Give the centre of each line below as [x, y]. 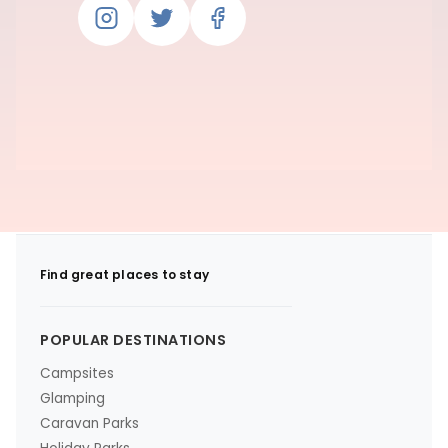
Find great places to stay [124, 274]
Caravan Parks [89, 423]
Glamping [72, 398]
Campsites [77, 373]
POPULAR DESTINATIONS [133, 339]
